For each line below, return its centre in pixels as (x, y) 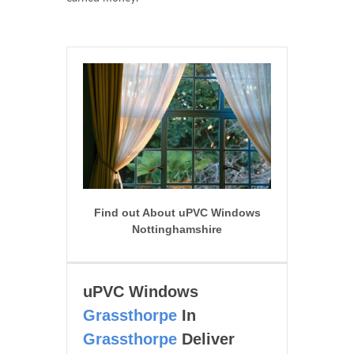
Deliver (206, 339)
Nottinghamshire (177, 229)
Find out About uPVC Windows (177, 212)
